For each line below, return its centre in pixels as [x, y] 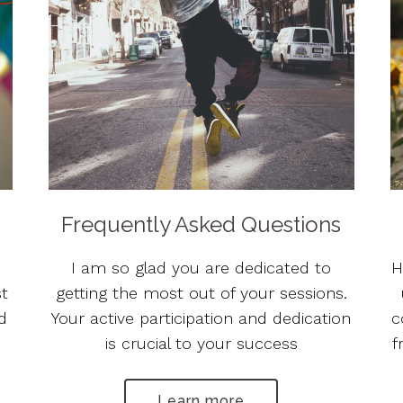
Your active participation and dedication [201, 318]
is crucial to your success [201, 343]
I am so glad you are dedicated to [201, 267]
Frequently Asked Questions [201, 224]
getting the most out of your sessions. [201, 292]
